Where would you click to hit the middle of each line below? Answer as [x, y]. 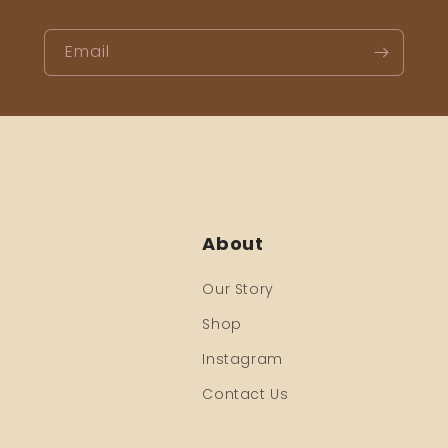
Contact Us [245, 394]
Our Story [238, 289]
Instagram [242, 359]
